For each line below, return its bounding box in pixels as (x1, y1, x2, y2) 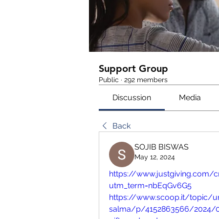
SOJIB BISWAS (134, 142, 189, 152)
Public (99, 76, 119, 84)
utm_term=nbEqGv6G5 (109, 181, 192, 190)
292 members (124, 76, 168, 84)
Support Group (99, 63, 168, 74)
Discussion (112, 93, 152, 102)
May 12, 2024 (134, 153, 175, 161)
